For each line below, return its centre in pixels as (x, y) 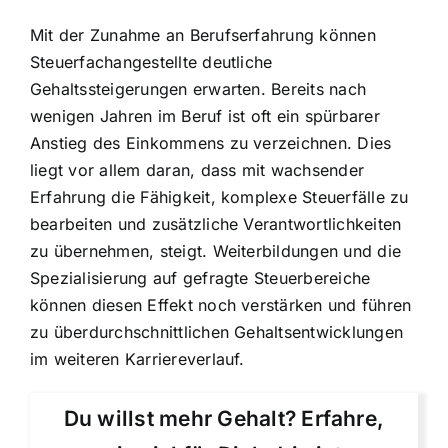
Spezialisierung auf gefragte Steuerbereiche (200, 277)
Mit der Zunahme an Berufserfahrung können (203, 34)
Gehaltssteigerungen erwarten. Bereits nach (198, 88)
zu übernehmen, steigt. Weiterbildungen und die (216, 250)
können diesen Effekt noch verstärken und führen (221, 304)
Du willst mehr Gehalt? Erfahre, (224, 418)
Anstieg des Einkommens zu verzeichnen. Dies (211, 142)
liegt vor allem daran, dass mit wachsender (197, 169)
